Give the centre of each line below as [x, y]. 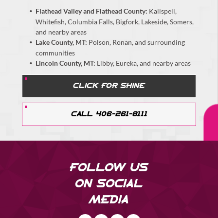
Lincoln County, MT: [65, 63]
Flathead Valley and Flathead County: [91, 11]
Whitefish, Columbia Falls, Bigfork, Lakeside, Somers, [115, 22]
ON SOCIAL [109, 184]
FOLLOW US [109, 168]
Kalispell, [163, 11]
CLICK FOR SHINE [109, 86]
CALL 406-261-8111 [109, 114]
